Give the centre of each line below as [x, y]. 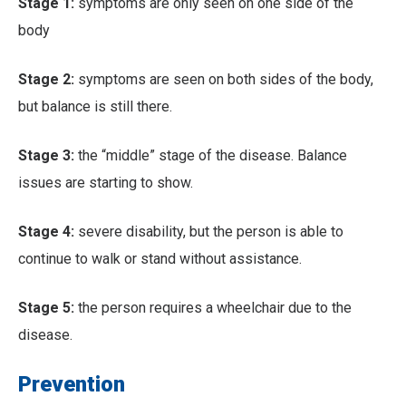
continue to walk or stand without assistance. [160, 259]
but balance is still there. [95, 107]
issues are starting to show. [106, 183]
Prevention [72, 385]
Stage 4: [46, 232]
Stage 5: [48, 308]
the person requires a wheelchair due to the [215, 308]
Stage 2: [46, 80]
